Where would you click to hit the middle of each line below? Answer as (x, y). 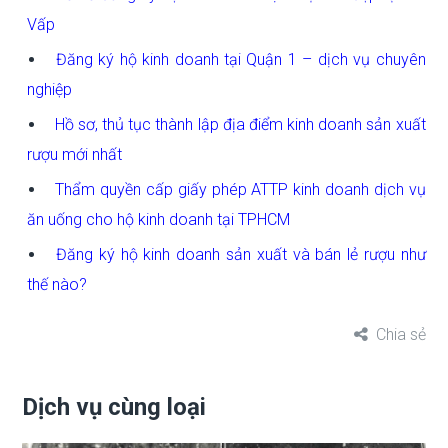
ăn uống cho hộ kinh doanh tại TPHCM (159, 220)
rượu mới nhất (75, 155)
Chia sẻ (400, 335)
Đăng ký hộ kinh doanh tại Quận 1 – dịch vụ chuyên (240, 60)
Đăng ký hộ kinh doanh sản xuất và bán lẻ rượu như (241, 255)
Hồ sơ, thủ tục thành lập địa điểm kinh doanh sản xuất (240, 125)
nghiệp (50, 90)
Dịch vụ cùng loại (114, 407)
